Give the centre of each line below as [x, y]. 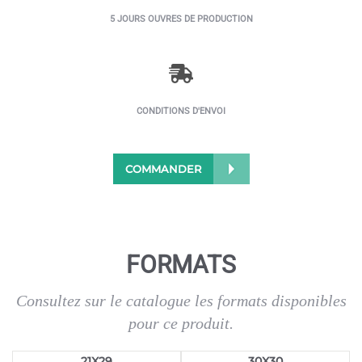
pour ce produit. [181, 323]
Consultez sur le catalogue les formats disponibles [181, 301]
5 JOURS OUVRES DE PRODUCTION [181, 19]
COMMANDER [163, 169]
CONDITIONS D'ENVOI [181, 111]
